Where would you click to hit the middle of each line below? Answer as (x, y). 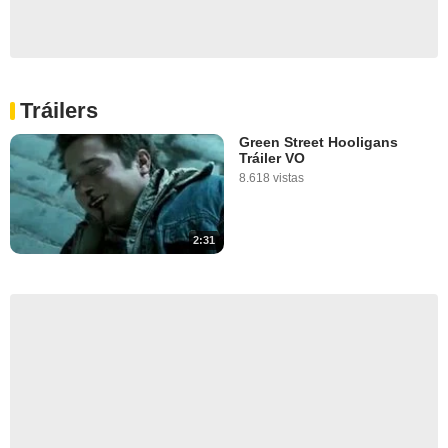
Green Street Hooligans (318, 141)
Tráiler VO (272, 157)
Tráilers (59, 110)
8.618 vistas (271, 177)
